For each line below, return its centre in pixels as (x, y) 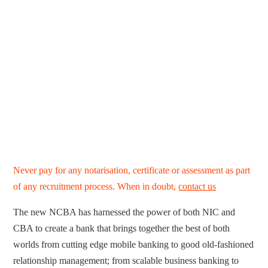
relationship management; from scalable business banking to (126, 261)
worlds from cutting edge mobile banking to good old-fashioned (134, 245)
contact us (197, 187)
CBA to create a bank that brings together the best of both (122, 229)
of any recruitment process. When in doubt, (96, 187)
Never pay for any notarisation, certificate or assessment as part (132, 170)
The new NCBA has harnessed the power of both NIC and (124, 212)
